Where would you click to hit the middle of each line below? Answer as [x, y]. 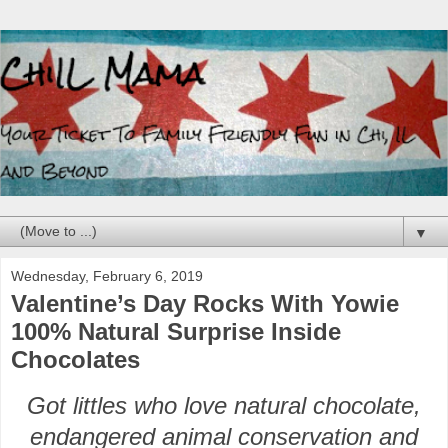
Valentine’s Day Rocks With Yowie [205, 303]
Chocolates [75, 359]
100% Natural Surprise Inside [176, 331]
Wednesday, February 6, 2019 [107, 275]
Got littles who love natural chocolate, [224, 405]
